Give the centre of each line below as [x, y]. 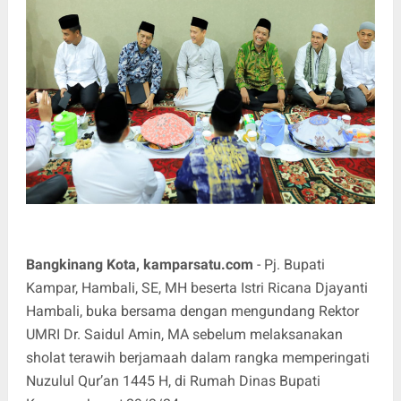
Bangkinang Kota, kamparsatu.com [139, 264]
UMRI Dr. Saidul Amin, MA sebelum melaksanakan [184, 334]
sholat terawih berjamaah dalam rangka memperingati [197, 357]
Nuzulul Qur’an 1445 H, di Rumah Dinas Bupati [173, 380]
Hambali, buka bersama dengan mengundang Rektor [192, 311]
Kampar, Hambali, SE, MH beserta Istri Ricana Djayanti [196, 287]
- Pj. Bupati [289, 264]
